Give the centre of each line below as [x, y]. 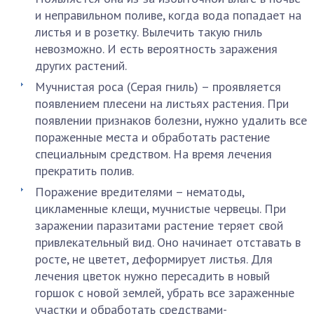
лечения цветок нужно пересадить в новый [152, 276]
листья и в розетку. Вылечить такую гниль [149, 32]
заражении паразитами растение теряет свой [159, 225]
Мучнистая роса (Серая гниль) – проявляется [158, 87]
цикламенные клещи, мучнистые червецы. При [161, 209]
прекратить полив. [84, 171]
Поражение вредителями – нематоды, [139, 192]
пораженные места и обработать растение [152, 137]
